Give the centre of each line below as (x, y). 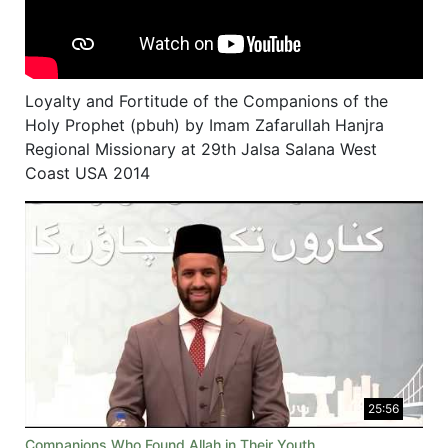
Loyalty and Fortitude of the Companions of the (206, 101)
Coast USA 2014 (87, 173)
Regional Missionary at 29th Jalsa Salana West (201, 149)
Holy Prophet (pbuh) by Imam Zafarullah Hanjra (204, 125)
